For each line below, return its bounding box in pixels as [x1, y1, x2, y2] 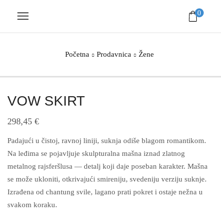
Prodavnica [96, 50, 131, 58]
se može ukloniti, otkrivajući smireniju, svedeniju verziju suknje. [7, 175, 207, 183]
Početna [65, 50, 89, 58]
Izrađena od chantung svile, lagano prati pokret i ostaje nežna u [7, 187, 203, 196]
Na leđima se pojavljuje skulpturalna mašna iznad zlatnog [7, 149, 185, 157]
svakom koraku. [7, 200, 57, 209]
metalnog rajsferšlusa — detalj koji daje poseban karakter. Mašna [7, 162, 208, 170]
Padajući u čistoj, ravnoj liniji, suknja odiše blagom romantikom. [7, 136, 206, 145]
